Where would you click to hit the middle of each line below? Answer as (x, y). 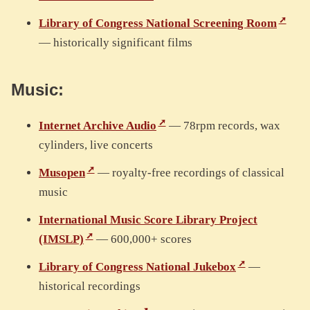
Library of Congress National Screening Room (158, 24)
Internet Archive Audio (98, 126)
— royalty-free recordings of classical (189, 173)
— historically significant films (116, 43)
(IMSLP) (61, 239)
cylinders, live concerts (96, 145)
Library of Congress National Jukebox (137, 267)
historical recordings (90, 286)
